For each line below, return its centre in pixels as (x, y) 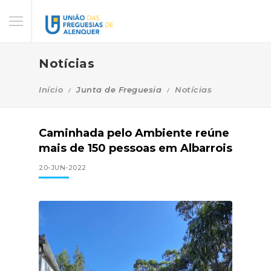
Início (51, 89)
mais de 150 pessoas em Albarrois (135, 148)
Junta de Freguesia (119, 89)
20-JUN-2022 (63, 167)
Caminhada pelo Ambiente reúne (134, 133)
